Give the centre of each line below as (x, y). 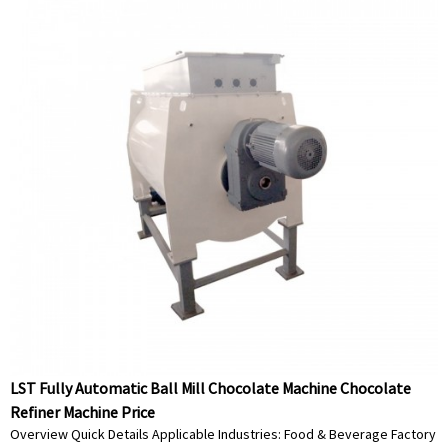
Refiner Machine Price (82, 412)
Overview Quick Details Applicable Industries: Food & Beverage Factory (223, 434)
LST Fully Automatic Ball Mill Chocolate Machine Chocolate (210, 388)
